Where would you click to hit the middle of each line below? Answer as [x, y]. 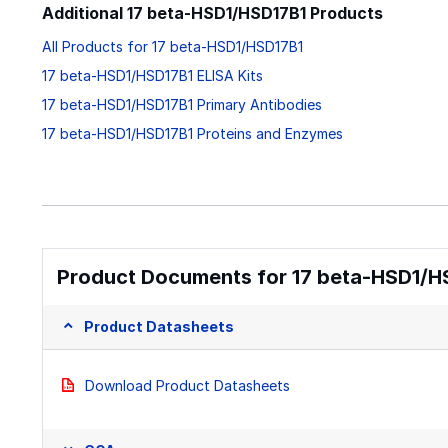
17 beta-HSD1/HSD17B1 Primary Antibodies [182, 105]
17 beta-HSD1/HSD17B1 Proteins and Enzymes [192, 134]
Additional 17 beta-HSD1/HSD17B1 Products [212, 13]
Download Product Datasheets [187, 386]
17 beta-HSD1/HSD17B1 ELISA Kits [152, 76]
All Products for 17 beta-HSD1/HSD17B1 [172, 47]
